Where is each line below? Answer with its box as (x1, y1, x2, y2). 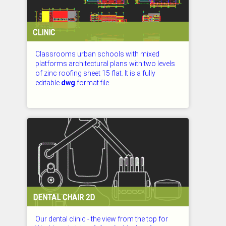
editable (35, 79, 61, 87)
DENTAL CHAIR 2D (33, 192, 95, 202)
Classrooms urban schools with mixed (35, 50, 159, 59)
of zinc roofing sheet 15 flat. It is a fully (35, 69, 155, 78)
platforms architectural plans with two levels (35, 60, 175, 68)
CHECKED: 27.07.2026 (35, 100, 91, 107)
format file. (75, 79, 110, 87)
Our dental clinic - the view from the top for (35, 214, 168, 223)
